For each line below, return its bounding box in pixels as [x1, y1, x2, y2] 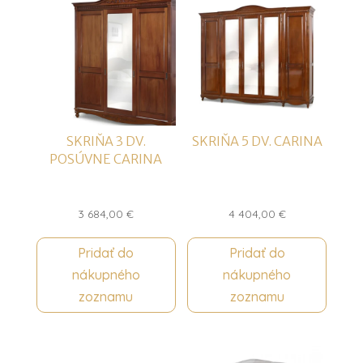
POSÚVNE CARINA [49, 151, 163, 168]
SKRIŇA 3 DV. [66, 133, 146, 150]
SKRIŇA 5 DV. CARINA [191, 133, 322, 150]
